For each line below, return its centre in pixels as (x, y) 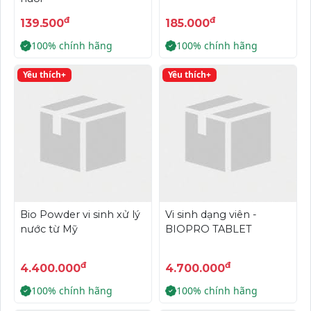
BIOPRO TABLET (209, 229)
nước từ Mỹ (49, 229)
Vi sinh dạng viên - (211, 214)
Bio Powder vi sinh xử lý (80, 214)
